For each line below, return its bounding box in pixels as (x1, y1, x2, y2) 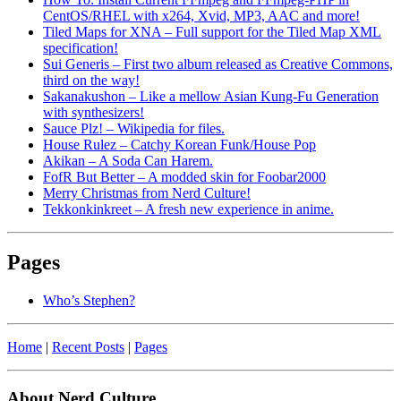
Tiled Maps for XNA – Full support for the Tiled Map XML (43, 23, 381, 39)
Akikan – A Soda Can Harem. (43, 152, 213, 168)
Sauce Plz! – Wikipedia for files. (43, 120, 225, 136)
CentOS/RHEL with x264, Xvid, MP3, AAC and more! (43, 7, 360, 23)
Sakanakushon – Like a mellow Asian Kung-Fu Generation (43, 88, 379, 104)
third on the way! (43, 72, 140, 88)
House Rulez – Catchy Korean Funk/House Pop (43, 136, 316, 152)
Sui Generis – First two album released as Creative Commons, (43, 55, 393, 72)
